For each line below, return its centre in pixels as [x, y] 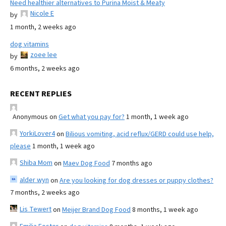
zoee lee [44, 55]
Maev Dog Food [87, 163]
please [20, 146]
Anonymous [30, 117]
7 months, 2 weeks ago [45, 192]
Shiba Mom [36, 163]
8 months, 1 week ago [165, 210]
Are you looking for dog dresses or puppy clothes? [136, 180]
